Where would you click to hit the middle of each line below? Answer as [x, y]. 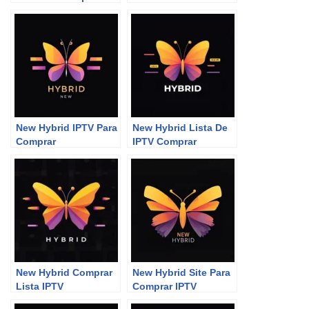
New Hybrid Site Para [181, 272]
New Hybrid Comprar [64, 272]
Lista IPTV [40, 286]
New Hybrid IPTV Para [67, 128]
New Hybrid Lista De [180, 128]
